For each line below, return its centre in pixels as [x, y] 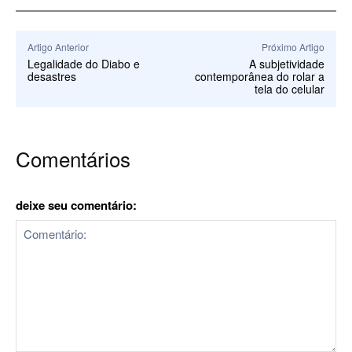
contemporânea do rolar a [259, 76]
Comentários [73, 158]
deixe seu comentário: [76, 205]
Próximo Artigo [293, 46]
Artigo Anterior [58, 46]
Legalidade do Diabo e [84, 63]
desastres [52, 76]
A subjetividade [286, 63]
